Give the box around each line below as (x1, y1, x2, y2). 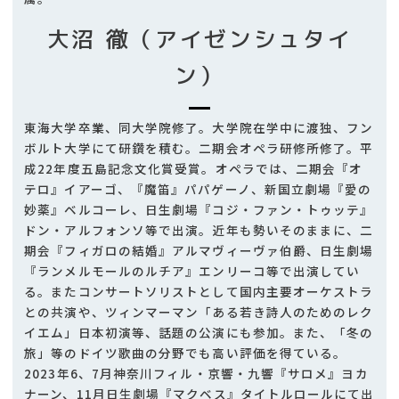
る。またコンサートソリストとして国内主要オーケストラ (24, 282, 374, 301)
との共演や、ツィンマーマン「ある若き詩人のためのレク (24, 303, 374, 322)
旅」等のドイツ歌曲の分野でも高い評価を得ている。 (24, 344, 347, 362)
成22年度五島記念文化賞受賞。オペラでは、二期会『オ (24, 159, 363, 178)
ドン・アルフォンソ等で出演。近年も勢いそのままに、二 (24, 221, 374, 240)
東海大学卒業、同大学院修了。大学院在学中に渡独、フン (24, 118, 374, 137)
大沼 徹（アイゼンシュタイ (46, 23, 353, 54)
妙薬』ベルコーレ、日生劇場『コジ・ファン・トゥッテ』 (24, 200, 374, 219)
